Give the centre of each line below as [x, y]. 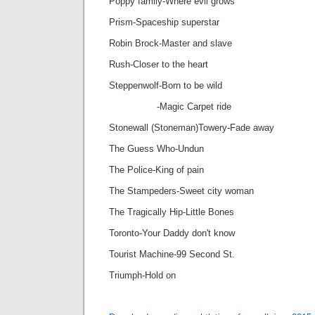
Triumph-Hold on [142, 275]
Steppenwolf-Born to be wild [166, 85]
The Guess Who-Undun [156, 149]
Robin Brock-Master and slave [171, 43]
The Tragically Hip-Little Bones [172, 212]
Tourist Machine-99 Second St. [172, 254]
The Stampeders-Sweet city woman [181, 191]
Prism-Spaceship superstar [164, 22]
